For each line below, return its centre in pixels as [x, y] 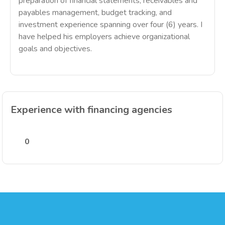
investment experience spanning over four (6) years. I [110, 25]
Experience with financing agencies [91, 110]
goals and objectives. [55, 49]
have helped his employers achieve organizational [104, 37]
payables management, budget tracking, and [95, 13]
